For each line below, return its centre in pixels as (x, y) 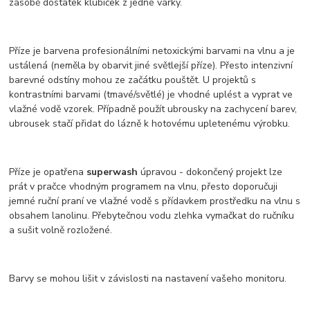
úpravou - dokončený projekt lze (210, 172)
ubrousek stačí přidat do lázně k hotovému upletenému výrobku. (150, 124)
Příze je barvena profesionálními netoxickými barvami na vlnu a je (152, 51)
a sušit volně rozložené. (61, 230)
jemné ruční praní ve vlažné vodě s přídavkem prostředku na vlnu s (155, 201)
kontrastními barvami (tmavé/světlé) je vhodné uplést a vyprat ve (151, 95)
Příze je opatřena (48, 172)
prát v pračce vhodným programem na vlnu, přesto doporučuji (144, 187)
